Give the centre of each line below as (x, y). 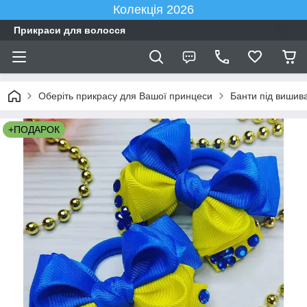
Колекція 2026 (153, 10)
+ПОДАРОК (34, 130)
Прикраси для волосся (70, 30)
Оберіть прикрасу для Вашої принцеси (125, 96)
